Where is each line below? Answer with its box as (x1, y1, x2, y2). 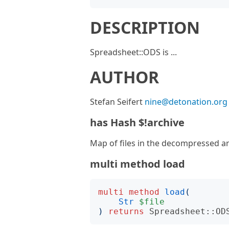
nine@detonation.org (145, 96, 227, 107)
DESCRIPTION (90, 16, 200, 38)
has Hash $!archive (90, 116, 185, 129)
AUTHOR (90, 66, 159, 88)
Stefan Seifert (90, 96, 145, 107)
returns (108, 207, 144, 216)
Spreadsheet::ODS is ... (90, 47, 177, 58)
